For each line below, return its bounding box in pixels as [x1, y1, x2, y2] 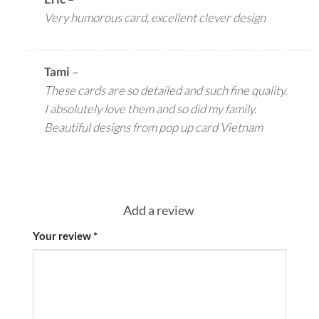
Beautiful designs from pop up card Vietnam [44, 119, 263, 135]
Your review [33, 229, 93, 243]
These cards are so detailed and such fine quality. [44, 82, 288, 98]
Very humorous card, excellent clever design [44, 9, 266, 25]
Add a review [122, 202, 197, 219]
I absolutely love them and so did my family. [44, 100, 257, 116]
